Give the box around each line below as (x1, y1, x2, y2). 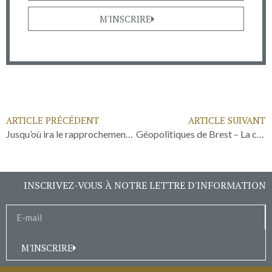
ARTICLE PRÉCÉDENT (6, 114, 99, 127)
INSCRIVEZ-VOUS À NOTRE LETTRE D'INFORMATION (24, 178, 266, 192)
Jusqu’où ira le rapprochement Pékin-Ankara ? (126, 128, 133, 140)
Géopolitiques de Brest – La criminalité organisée (256, 128, 264, 140)
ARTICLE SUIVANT (188, 114, 265, 127)
